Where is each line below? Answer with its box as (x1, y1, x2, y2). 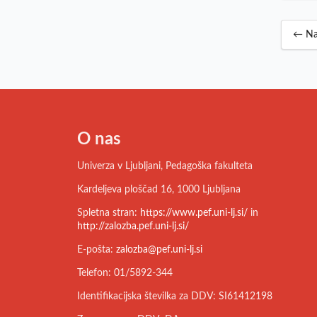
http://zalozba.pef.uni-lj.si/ (76, 221, 189, 231)
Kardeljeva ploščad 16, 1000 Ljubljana (76, 184, 241, 195)
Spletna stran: (76, 207, 140, 218)
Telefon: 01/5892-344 (76, 267, 173, 278)
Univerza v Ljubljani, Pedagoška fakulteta (76, 161, 253, 171)
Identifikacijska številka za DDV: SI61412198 (76, 291, 272, 301)
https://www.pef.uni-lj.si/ (139, 207, 248, 218)
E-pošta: (76, 244, 116, 255)
